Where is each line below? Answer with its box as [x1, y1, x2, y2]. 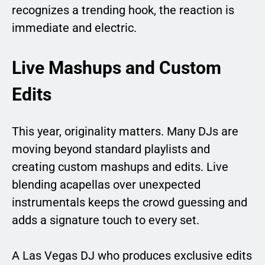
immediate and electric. [12, 21, 137, 35]
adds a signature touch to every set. [12, 213, 199, 228]
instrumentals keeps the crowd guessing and [12, 195, 247, 210]
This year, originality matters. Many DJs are [12, 124, 238, 139]
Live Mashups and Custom [12, 57, 221, 79]
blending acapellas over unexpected [12, 177, 201, 192]
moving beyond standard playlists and [12, 142, 210, 157]
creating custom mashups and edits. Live [12, 160, 228, 174]
